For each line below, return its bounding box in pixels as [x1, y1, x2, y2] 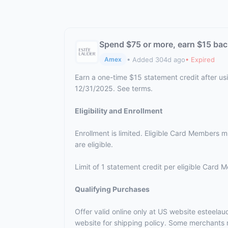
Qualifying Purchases [75, 185, 150, 193]
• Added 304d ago [127, 55, 185, 64]
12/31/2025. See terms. [75, 84, 153, 93]
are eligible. [75, 140, 113, 149]
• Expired [185, 55, 215, 64]
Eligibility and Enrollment [75, 106, 162, 115]
